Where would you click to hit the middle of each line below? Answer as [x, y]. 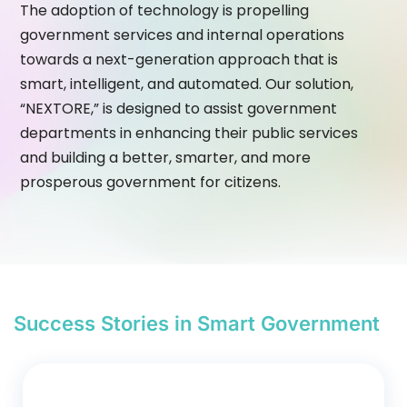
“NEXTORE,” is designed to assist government [179, 109]
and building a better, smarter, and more [166, 158]
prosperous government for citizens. [151, 183]
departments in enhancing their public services [189, 134]
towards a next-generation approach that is [179, 60]
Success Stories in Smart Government [197, 323]
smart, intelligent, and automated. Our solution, [187, 84]
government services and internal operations [183, 35]
